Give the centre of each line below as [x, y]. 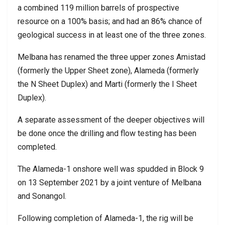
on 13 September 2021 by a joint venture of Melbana [109, 182]
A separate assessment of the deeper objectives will [111, 120]
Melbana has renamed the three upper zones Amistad [111, 57]
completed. [37, 147]
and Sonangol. [42, 196]
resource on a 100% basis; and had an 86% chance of [110, 21]
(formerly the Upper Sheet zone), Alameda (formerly [108, 70]
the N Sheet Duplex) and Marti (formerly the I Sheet [107, 84]
